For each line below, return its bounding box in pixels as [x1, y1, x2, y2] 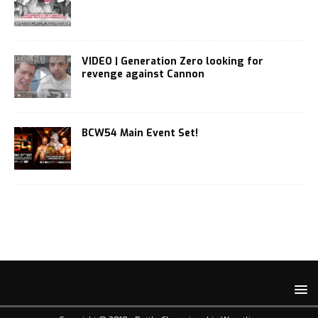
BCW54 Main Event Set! [82, 126, 198, 141]
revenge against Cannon [82, 67, 204, 82]
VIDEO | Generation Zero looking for [82, 55, 263, 69]
